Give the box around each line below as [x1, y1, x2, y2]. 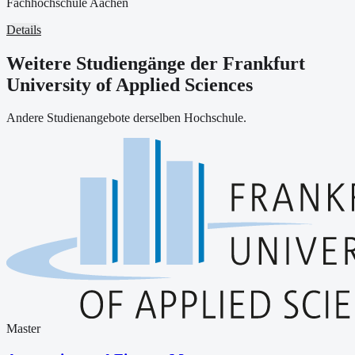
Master [6, 322, 40, 336]
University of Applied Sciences [6, 74, 253, 95]
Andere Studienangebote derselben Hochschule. [6, 111, 246, 125]
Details [6, 22, 41, 36]
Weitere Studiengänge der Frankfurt [6, 52, 305, 74]
